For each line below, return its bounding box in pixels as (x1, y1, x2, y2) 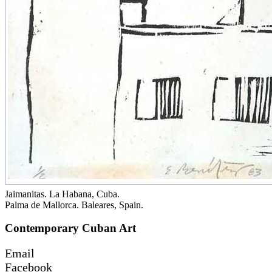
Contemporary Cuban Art (5, 222, 136, 235)
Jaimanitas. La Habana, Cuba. (5, 188, 120, 199)
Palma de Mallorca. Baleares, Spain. (5, 199, 143, 210)
